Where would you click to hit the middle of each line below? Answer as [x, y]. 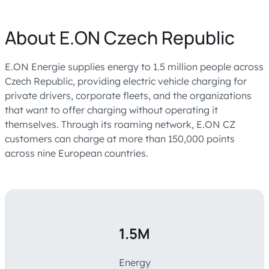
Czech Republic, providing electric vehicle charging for [126, 81]
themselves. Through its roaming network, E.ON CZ [120, 125]
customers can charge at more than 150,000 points [120, 139]
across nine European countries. [77, 153]
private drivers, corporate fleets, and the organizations [128, 96]
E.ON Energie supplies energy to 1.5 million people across [134, 67]
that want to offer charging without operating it [111, 110]
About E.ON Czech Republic [120, 38]
